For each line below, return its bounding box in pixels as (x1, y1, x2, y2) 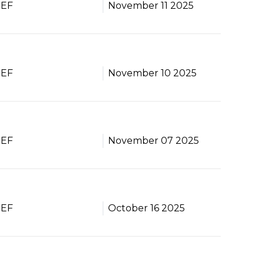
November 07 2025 (107, 135, 199, 146)
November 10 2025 (107, 68, 197, 79)
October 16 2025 (107, 203, 185, 214)
